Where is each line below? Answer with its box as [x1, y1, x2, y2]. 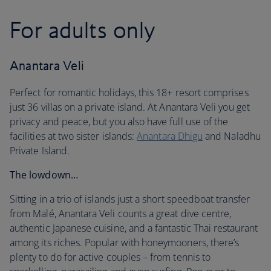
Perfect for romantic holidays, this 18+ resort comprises [10, 86, 249, 99]
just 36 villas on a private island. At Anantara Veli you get [10, 100, 250, 114]
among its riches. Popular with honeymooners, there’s [10, 236, 240, 249]
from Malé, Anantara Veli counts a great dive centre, [10, 207, 232, 220]
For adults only [10, 16, 156, 44]
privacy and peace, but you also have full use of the [10, 115, 229, 128]
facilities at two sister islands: [10, 129, 137, 143]
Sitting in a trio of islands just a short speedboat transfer [10, 192, 250, 206]
